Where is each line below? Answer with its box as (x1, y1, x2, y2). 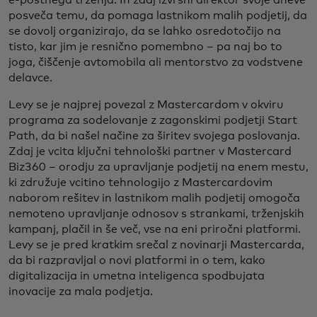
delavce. (8, 72, 52, 84)
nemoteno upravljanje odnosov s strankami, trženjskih (8, 208, 304, 220)
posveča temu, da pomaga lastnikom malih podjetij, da (8, 10, 307, 22)
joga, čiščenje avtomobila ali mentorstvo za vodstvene (8, 57, 303, 69)
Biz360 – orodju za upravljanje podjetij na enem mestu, (8, 161, 309, 173)
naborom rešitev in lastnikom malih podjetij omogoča (8, 192, 300, 204)
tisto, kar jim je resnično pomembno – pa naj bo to (8, 41, 282, 53)
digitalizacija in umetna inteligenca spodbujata (8, 270, 265, 282)
